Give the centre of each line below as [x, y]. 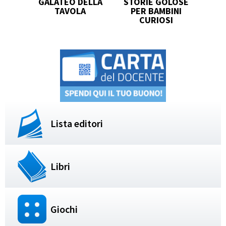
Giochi [64, 209]
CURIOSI [156, 20]
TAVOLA [70, 11]
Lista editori [77, 123]
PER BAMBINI [156, 11]
